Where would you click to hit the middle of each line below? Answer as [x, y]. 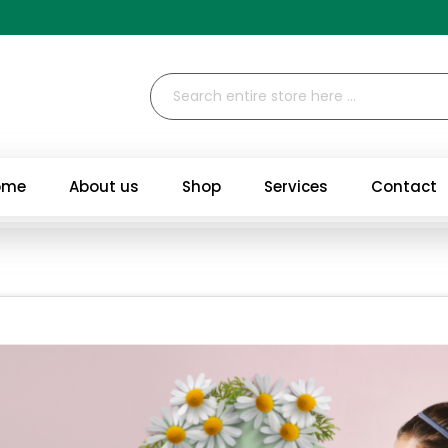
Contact [404, 186]
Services [296, 186]
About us [104, 186]
